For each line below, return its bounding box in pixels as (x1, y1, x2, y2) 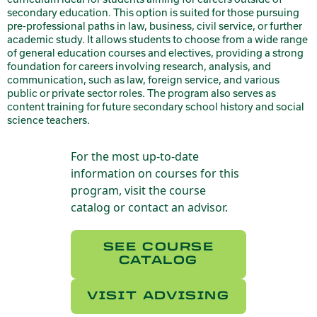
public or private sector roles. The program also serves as (7, 87, 276, 100)
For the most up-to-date (71, 149, 199, 165)
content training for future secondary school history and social (7, 100, 304, 113)
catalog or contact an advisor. (71, 200, 228, 216)
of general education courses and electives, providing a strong (7, 47, 304, 59)
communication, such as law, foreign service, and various (7, 74, 279, 86)
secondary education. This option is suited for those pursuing (7, 6, 299, 19)
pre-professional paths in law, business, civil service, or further (7, 20, 302, 33)
